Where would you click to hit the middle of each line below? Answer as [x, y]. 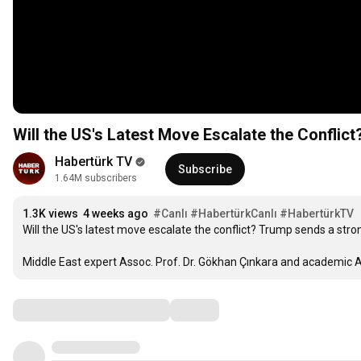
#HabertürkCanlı [234, 214]
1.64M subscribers [96, 178]
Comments [52, 310]
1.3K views [50, 214]
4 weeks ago [116, 214]
